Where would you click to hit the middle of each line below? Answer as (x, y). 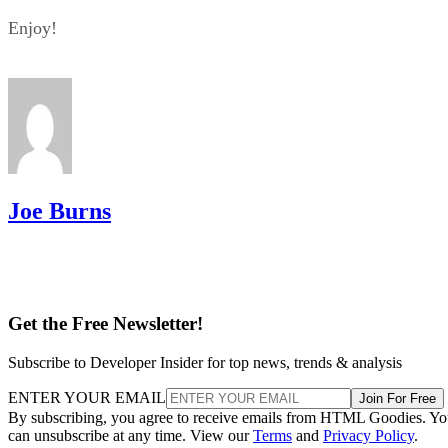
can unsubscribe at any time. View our (130, 436)
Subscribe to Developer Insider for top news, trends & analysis (205, 363)
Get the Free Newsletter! (105, 324)
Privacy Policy (368, 436)
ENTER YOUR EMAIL (87, 398)
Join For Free (397, 399)
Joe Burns (59, 210)
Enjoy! (32, 27)
